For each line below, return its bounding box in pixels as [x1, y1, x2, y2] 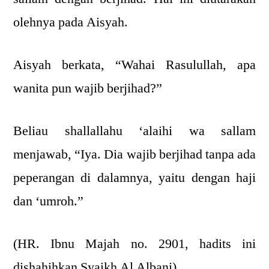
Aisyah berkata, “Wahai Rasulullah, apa [13, 56, 256, 73]
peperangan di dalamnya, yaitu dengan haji [13, 169, 256, 186]
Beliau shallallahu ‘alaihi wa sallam [13, 122, 256, 139]
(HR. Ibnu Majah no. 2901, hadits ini [13, 235, 256, 252]
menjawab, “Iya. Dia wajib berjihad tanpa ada [13, 146, 256, 163]
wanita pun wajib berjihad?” [13, 80, 162, 97]
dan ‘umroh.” [13, 193, 83, 210]
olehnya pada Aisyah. [13, 14, 128, 31]
